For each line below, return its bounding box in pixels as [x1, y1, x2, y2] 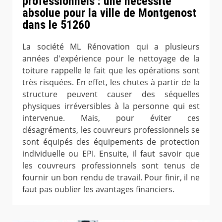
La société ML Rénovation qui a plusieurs [22, 41, 200, 52]
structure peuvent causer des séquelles [22, 88, 200, 100]
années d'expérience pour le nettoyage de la [22, 53, 200, 64]
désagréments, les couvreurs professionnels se [22, 124, 200, 135]
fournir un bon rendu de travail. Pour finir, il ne [22, 171, 200, 183]
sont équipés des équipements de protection [22, 136, 200, 147]
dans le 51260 [22, 18, 90, 32]
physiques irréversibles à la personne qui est [22, 100, 200, 111]
